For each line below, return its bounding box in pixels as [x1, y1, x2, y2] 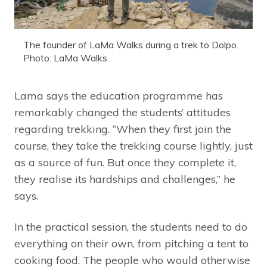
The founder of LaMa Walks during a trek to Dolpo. [23, 38, 238, 51]
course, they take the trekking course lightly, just [14, 138, 253, 153]
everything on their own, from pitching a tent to [14, 236, 249, 250]
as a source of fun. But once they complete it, [14, 155, 236, 169]
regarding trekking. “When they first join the [14, 122, 231, 136]
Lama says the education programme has [14, 88, 223, 103]
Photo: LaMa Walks [23, 51, 107, 64]
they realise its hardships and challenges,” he [14, 172, 235, 186]
